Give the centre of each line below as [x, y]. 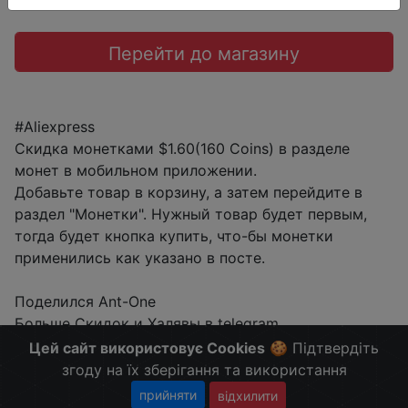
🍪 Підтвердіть [322, 347]
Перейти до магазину [204, 54]
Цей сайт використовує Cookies [147, 347]
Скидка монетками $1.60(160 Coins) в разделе [182, 148]
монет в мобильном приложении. [136, 170]
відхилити [248, 396]
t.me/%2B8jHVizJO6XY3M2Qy [119, 345]
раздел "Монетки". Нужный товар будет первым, [191, 214]
